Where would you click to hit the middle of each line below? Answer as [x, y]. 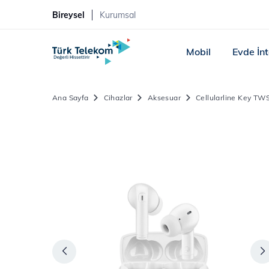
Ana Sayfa [71, 98]
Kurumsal [118, 15]
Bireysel [68, 15]
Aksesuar [164, 98]
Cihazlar [118, 98]
